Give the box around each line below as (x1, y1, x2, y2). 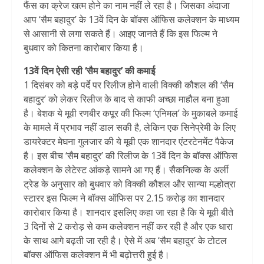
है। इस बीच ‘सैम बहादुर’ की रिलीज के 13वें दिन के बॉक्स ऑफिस (24, 149, 237, 163)
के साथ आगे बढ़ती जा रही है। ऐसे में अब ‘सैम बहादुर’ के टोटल (24, 234, 227, 247)
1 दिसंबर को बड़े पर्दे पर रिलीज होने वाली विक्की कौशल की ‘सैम (24, 78, 233, 92)
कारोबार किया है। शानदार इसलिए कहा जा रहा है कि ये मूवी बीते (24, 206, 233, 219)
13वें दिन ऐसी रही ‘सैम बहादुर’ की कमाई (24, 64, 155, 78)
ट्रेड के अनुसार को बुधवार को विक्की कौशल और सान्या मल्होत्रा (24, 177, 236, 191)
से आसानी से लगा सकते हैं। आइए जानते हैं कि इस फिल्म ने (24, 27, 217, 41)
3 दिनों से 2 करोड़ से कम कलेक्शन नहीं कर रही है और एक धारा (24, 220, 233, 233)
